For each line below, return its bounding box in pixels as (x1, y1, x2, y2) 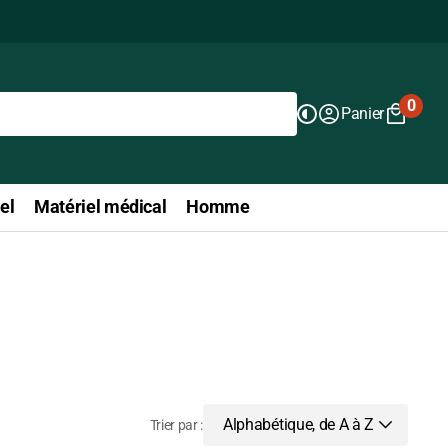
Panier (340, 104, 384, 123)
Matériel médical (34, 196, 167, 217)
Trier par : (149, 416, 204, 433)
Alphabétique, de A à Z (223, 415, 374, 434)
